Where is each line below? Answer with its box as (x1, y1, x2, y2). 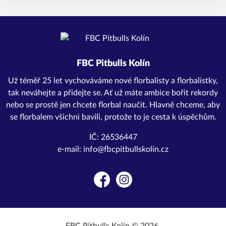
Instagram (116, 181, 150, 189)
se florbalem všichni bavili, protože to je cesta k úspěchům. (10, 113, 216, 121)
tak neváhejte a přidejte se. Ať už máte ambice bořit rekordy (8, 89, 218, 97)
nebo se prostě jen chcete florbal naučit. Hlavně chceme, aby (6, 101, 220, 109)
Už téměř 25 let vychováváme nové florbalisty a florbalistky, (8, 77, 218, 85)
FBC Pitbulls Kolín (76, 59, 150, 68)
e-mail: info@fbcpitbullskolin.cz (58, 145, 168, 153)
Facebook (93, 181, 127, 189)
